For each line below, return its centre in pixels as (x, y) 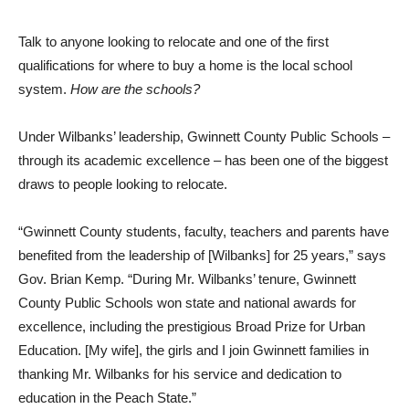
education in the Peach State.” (107, 397)
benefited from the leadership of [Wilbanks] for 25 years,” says (202, 255)
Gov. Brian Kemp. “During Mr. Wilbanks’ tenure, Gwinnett (187, 278)
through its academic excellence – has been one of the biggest (203, 160)
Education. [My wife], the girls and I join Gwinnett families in (194, 350)
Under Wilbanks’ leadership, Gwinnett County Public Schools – (204, 136)
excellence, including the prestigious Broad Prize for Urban (192, 326)
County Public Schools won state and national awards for (187, 302)
